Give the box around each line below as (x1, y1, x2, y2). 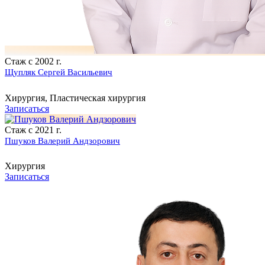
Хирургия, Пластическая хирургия (5, 92, 146, 103)
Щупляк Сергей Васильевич (5, 67, 112, 77)
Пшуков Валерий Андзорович (5, 135, 120, 146)
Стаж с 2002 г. (5, 56, 62, 67)
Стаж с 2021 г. (5, 124, 62, 135)
